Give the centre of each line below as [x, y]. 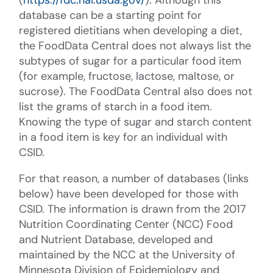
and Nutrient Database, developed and [116, 239]
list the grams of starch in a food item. [116, 106]
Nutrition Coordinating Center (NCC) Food [126, 224]
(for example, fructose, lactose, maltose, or [127, 76]
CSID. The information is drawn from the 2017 [133, 209]
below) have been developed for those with [129, 193]
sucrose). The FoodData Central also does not [136, 91]
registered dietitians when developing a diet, [131, 30]
